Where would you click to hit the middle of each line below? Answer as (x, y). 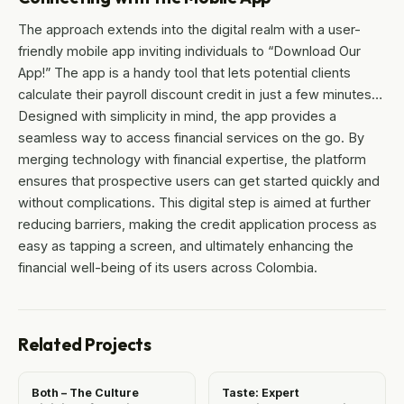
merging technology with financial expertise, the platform (192, 160)
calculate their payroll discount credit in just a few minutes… (200, 95)
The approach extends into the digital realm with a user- (189, 30)
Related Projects (85, 345)
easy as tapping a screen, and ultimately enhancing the (186, 246)
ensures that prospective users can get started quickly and (199, 181)
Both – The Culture (85, 393)
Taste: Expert (261, 393)
